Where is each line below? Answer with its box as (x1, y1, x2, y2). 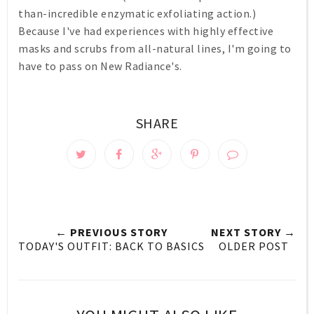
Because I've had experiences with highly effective (18, 23, 273, 38)
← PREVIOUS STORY (55, 225, 168, 240)
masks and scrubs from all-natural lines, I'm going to (18, 41, 292, 55)
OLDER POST (218, 239, 289, 254)
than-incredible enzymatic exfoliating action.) (18, 6, 256, 20)
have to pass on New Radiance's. (18, 58, 182, 73)
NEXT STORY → (211, 225, 296, 240)
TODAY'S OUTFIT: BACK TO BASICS (18, 239, 205, 254)
